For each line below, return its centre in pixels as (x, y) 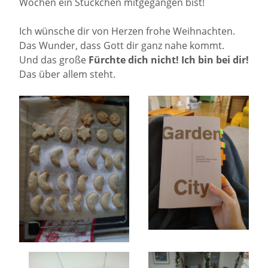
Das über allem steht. (67, 74)
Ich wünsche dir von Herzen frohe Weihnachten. (127, 31)
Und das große (54, 60)
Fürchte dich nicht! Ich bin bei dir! (169, 60)
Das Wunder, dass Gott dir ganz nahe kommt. (122, 46)
